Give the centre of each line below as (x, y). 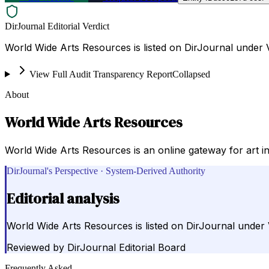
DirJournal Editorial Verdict (57, 26)
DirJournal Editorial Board (126, 248)
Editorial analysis (63, 198)
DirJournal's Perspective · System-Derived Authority (106, 171)
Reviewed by (35, 248)
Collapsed (191, 74)
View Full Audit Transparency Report (101, 74)
